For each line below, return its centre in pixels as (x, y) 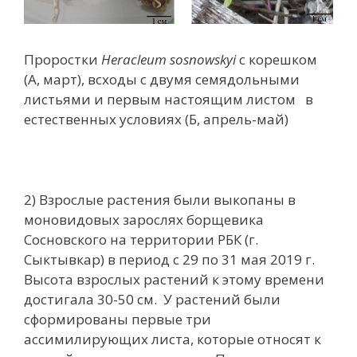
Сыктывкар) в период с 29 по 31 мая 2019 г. (169, 259)
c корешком (278, 59)
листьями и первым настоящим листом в (169, 99)
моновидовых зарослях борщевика (144, 219)
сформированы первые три (118, 319)
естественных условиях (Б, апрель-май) (156, 119)
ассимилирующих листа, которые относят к (173, 339)
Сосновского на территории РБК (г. (141, 239)
